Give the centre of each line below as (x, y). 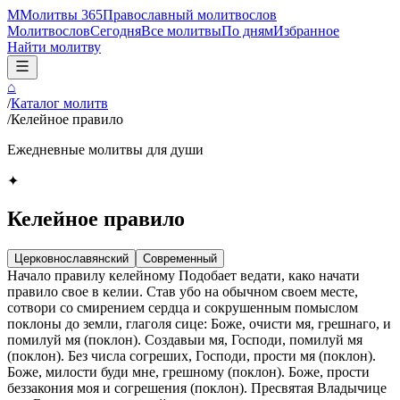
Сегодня (116, 31)
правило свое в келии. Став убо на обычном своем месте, (183, 291)
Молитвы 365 (61, 15)
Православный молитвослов (190, 15)
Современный (180, 258)
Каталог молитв (59, 103)
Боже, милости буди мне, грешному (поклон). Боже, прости (188, 371)
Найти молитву (54, 47)
